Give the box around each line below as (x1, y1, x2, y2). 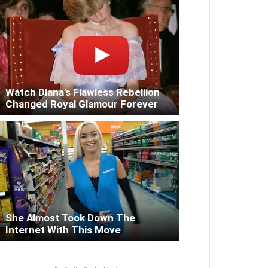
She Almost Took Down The (5, 212, 135, 224)
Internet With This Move (5, 224, 121, 236)
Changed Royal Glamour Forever (5, 98, 158, 111)
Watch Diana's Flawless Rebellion (5, 86, 160, 99)
